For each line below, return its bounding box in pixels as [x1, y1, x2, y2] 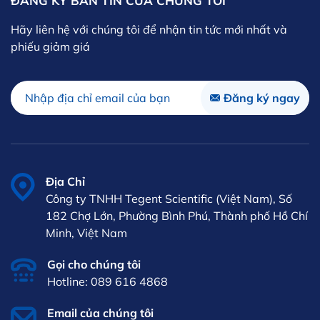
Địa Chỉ [46, 174, 85, 189]
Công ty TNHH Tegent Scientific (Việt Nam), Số [46, 191, 292, 206]
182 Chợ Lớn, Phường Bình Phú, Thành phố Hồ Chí [46, 208, 308, 223]
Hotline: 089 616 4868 [47, 274, 168, 289]
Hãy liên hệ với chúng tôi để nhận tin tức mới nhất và [11, 21, 287, 36]
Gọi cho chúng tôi [47, 256, 141, 271]
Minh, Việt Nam [46, 225, 127, 240]
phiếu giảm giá [11, 39, 90, 54]
